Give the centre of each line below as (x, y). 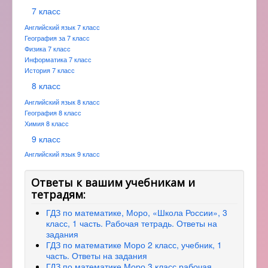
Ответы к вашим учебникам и (113, 182)
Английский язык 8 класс (62, 102)
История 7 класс (50, 70)
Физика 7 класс (48, 48)
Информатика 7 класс (58, 59)
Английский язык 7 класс (62, 27)
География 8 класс (53, 112)
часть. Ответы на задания (97, 255)
